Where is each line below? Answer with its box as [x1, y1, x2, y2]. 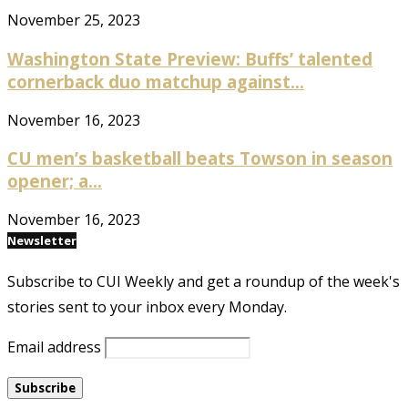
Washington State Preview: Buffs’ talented [7, 47, 372, 70]
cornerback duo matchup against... [7, 70, 304, 93]
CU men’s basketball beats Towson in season [7, 147, 393, 170]
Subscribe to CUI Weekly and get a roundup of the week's [7, 271, 400, 292]
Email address [7, 337, 101, 358]
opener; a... [7, 169, 102, 193]
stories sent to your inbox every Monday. [7, 297, 287, 318]
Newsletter [7, 232, 76, 250]
